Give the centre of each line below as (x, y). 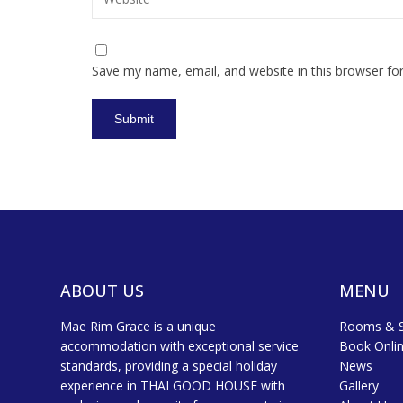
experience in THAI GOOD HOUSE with (173, 385)
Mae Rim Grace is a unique (139, 326)
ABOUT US (103, 291)
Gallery (359, 385)
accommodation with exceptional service (180, 346)
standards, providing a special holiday (169, 366)
